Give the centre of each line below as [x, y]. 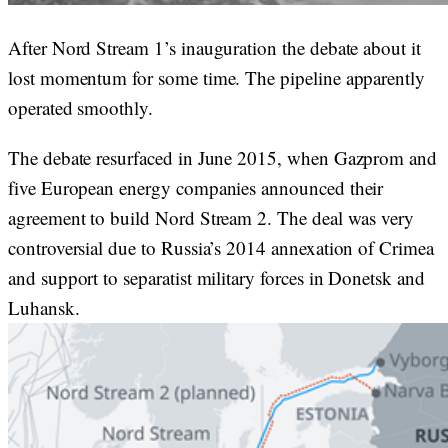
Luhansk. [44, 307]
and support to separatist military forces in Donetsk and [216, 277]
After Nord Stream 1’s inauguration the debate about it [214, 47]
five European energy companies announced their [196, 187]
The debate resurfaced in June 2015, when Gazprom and [223, 157]
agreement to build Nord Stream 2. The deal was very [211, 217]
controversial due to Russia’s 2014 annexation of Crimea [221, 247]
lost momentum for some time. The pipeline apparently [217, 77]
